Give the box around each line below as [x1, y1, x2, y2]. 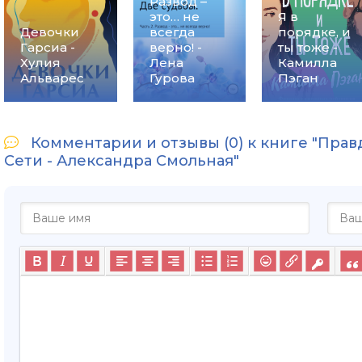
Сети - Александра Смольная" [4, 151, 239, 170]
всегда [149, 23, 195, 40]
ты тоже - [278, 39, 339, 55]
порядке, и [278, 23, 351, 40]
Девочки [20, 23, 79, 40]
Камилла [278, 54, 338, 70]
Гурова [149, 69, 195, 86]
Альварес [20, 69, 84, 86]
